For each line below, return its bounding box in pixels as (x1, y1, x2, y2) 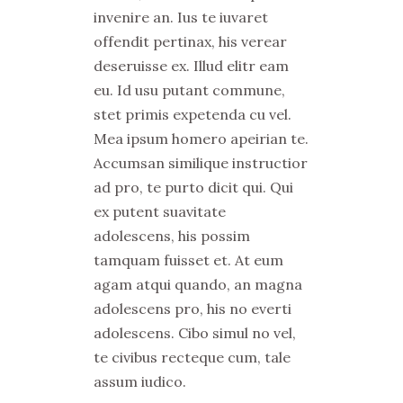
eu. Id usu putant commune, (94, 81, 285, 99)
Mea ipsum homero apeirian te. (94, 130, 309, 148)
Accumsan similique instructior (94, 154, 308, 172)
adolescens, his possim (94, 227, 250, 245)
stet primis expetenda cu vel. (94, 105, 291, 123)
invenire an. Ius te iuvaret (94, 8, 268, 26)
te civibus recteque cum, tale (94, 348, 291, 366)
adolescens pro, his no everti (94, 300, 291, 318)
